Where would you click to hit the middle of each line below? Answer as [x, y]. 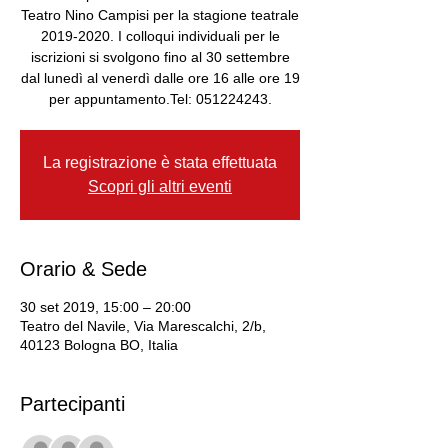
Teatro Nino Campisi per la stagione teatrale [160, 15]
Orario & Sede [83, 269]
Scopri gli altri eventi [160, 186]
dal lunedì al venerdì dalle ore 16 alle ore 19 [160, 78]
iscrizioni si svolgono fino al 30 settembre [160, 57]
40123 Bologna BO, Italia [99, 345]
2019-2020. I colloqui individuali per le [160, 36]
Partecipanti [72, 404]
